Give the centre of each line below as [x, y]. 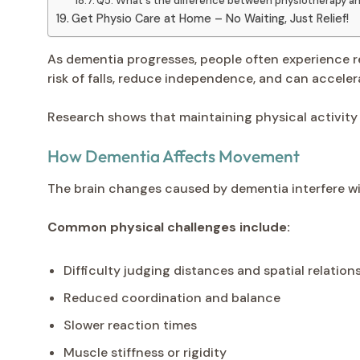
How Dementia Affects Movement [174, 155]
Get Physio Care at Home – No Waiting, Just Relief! [210, 18]
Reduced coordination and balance [172, 297]
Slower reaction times [130, 325]
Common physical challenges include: [169, 227]
